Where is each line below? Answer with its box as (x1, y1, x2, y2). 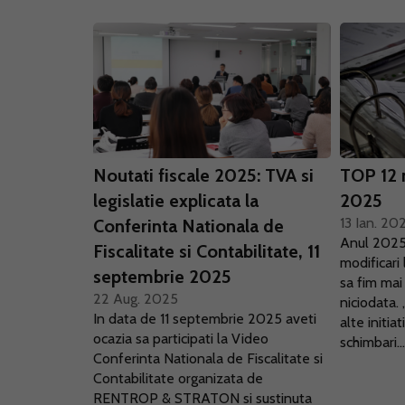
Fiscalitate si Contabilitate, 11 (93, 240, 320, 262)
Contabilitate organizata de (93, 370, 263, 387)
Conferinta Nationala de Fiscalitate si (93, 350, 323, 367)
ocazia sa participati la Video (93, 330, 268, 347)
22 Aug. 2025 (93, 290, 178, 307)
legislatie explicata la (93, 190, 259, 212)
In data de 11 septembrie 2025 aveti (93, 310, 316, 327)
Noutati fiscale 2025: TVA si (93, 165, 314, 186)
